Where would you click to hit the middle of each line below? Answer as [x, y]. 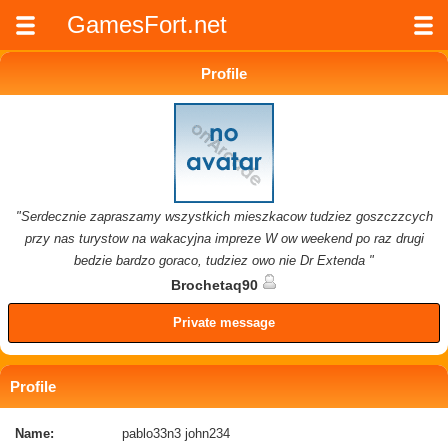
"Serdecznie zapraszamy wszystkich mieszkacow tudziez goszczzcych [224, 216]
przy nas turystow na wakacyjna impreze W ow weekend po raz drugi [224, 238]
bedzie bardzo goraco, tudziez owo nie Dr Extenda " [224, 260]
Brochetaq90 [216, 285]
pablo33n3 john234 [176, 433]
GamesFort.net [147, 24]
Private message [224, 322]
